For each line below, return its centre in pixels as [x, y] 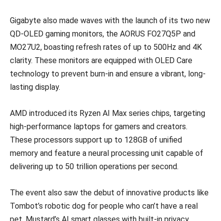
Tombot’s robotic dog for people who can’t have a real [104, 206]
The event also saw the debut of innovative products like [109, 192]
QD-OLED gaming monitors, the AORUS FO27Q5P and [103, 34]
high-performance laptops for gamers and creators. [99, 126]
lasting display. [35, 87]
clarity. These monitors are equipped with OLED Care [101, 60]
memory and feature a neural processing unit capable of [107, 153]
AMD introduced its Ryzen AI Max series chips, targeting [108, 113]
